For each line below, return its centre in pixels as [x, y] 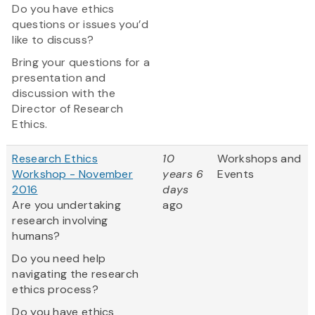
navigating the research [76, 274]
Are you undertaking [67, 205]
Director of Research [68, 109]
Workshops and [259, 159]
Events [236, 174]
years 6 [183, 174]
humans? [36, 236]
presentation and [59, 78]
